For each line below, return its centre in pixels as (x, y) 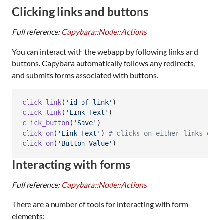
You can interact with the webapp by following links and (105, 51)
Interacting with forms (71, 164)
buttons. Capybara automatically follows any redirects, (103, 63)
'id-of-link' (89, 102)
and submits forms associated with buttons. (85, 75)
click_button (46, 123)
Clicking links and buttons (80, 11)
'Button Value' (85, 144)
